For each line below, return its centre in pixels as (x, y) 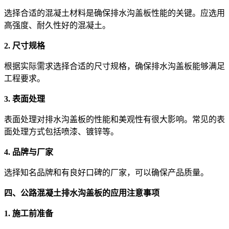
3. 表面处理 (25, 99)
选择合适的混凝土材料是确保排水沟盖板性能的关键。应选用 (114, 13)
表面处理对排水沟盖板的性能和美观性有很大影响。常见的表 (114, 120)
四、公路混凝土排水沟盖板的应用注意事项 (82, 193)
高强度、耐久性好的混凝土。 (57, 26)
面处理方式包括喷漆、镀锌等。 (61, 132)
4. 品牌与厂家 (29, 152)
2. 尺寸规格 (25, 46)
